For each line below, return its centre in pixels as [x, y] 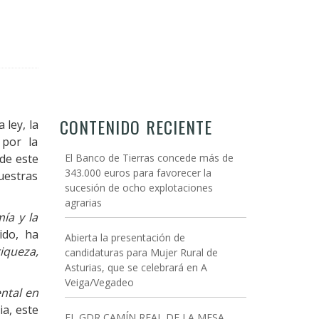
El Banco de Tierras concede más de [149, 158]
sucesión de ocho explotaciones [138, 188]
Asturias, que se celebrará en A [136, 267]
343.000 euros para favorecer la [138, 173]
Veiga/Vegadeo [99, 282]
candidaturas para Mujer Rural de [141, 252]
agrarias [83, 203]
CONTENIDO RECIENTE [136, 127]
